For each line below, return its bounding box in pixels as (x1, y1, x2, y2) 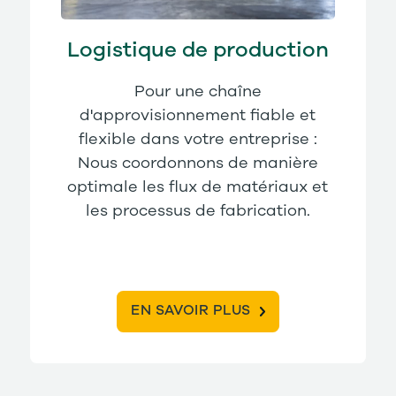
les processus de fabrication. (85, 202, 310, 219)
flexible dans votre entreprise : (78, 131, 317, 148)
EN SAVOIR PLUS (131, 303, 251, 318)
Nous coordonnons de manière (77, 155, 318, 171)
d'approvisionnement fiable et (80, 107, 316, 124)
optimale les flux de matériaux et (67, 179, 329, 195)
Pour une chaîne (133, 83, 262, 100)
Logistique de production (66, 39, 329, 61)
